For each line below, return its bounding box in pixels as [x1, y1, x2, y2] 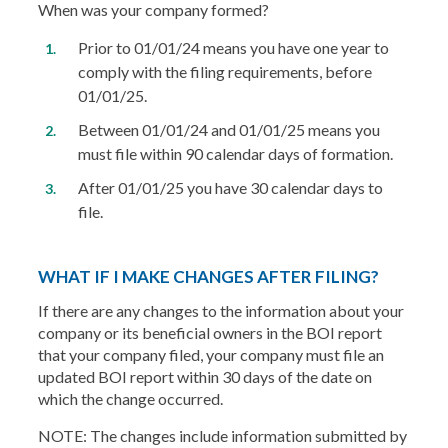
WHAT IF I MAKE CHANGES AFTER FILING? [37, 266, 379, 287]
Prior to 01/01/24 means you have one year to [77, 38, 389, 57]
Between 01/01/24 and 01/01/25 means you [77, 120, 380, 139]
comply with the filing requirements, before [77, 62, 372, 81]
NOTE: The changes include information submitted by [37, 426, 407, 445]
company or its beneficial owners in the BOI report [37, 323, 382, 342]
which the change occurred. [37, 389, 223, 408]
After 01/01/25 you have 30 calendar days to [77, 178, 383, 197]
